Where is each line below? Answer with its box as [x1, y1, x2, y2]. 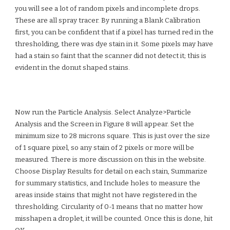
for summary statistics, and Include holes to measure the [15, 179, 201, 187]
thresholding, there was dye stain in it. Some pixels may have [15, 40, 214, 48]
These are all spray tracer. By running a [15, 16, 145, 25]
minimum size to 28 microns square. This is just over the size [15, 132, 210, 140]
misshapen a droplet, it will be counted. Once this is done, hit [15, 215, 213, 223]
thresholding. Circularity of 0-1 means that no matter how [15, 203, 203, 211]
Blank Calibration [144, 16, 201, 25]
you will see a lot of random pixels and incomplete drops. [15, 4, 201, 13]
